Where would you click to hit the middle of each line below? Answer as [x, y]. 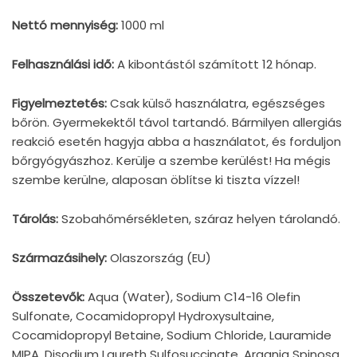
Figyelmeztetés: [59, 104]
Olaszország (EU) [159, 258]
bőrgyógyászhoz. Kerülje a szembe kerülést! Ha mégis [171, 161]
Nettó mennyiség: [65, 25]
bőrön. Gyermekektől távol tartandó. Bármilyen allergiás [177, 123]
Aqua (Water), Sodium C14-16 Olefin [192, 297]
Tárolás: [35, 219]
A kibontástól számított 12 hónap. [215, 65]
